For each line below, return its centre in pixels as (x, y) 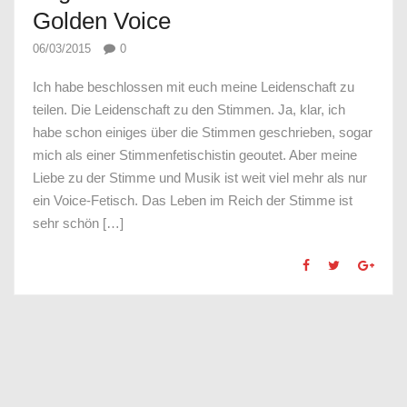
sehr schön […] (78, 223)
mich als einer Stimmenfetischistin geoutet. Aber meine (195, 155)
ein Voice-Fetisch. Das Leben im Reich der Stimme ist (193, 201)
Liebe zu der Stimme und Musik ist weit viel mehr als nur (200, 178)
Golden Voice (102, 20)
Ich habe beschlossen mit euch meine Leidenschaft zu (194, 87)
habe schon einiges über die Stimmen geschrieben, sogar (203, 133)
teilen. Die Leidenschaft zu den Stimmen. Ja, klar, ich (189, 110)
